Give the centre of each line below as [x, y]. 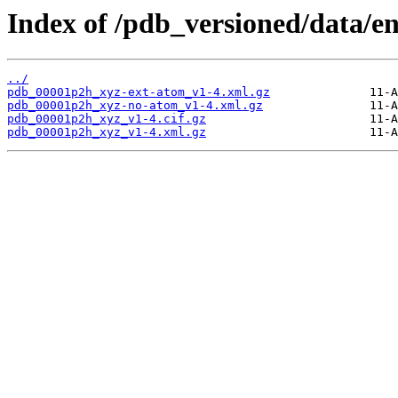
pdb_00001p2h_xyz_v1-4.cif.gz [107, 119]
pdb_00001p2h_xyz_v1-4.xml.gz [107, 132]
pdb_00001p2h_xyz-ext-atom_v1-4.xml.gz [139, 92]
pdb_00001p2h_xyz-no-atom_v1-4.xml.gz [135, 106]
